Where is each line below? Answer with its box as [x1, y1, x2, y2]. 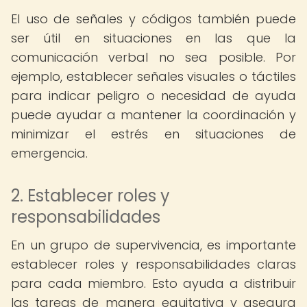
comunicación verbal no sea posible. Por [11, 49, 296, 66]
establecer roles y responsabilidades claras [11, 256, 296, 273]
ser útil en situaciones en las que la [11, 29, 296, 47]
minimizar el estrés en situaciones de [11, 125, 296, 143]
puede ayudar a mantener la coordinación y [11, 106, 296, 123]
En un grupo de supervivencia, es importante [11, 236, 296, 254]
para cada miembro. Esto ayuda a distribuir [11, 275, 296, 292]
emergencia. [11, 145, 88, 162]
